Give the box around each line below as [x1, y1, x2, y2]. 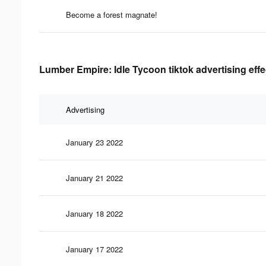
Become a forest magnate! [66, 8, 157, 20]
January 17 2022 [66, 243, 123, 255]
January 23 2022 [66, 136, 123, 148]
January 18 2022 [66, 207, 123, 219]
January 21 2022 [66, 172, 123, 183]
